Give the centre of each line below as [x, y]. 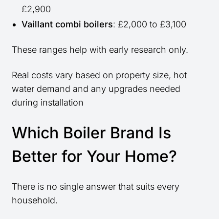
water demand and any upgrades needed [96, 89]
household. [35, 200]
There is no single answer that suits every [96, 187]
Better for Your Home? [94, 156]
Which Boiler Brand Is [91, 133]
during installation [48, 103]
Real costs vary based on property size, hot [99, 75]
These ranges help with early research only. [100, 50]
